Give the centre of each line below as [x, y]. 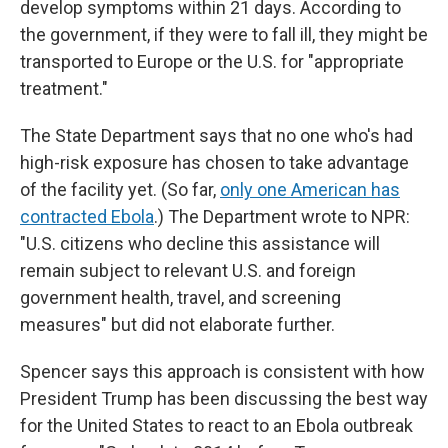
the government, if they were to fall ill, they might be [224, 34]
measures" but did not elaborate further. [177, 324]
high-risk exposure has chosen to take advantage [214, 162]
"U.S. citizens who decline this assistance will [200, 243]
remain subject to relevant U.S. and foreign [188, 270]
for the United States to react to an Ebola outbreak [216, 425]
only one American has [310, 189]
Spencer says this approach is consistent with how [222, 371]
